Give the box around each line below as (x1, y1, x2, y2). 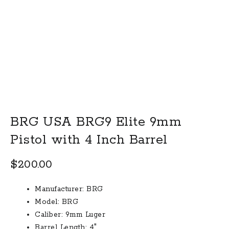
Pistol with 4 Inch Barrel (10, 132, 168, 148)
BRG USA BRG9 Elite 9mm (10, 114, 181, 130)
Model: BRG (35, 197, 78, 207)
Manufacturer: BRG (35, 185, 103, 194)
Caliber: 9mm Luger (35, 210, 105, 219)
